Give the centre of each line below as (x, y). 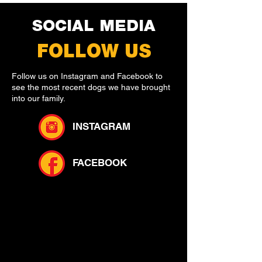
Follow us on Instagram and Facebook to (87, 76)
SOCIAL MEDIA (94, 27)
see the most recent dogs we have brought (91, 87)
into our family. (39, 98)
